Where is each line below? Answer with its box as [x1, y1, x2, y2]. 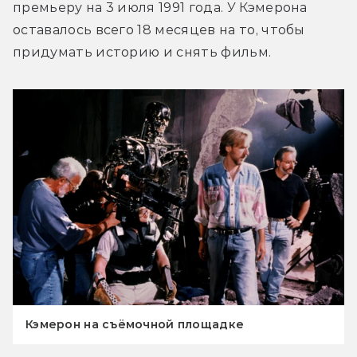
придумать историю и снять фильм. [13, 44, 272, 60]
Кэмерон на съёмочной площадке [25, 316, 245, 331]
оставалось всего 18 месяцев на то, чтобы [13, 22, 305, 37]
